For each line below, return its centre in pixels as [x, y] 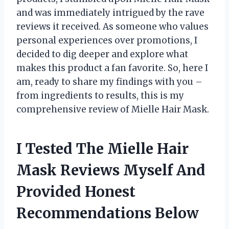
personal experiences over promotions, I [107, 40]
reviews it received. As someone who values [112, 26]
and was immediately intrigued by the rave [110, 13]
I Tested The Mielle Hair [102, 148]
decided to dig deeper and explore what [102, 54]
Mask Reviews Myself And [111, 170]
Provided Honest [76, 191]
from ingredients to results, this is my [100, 95]
